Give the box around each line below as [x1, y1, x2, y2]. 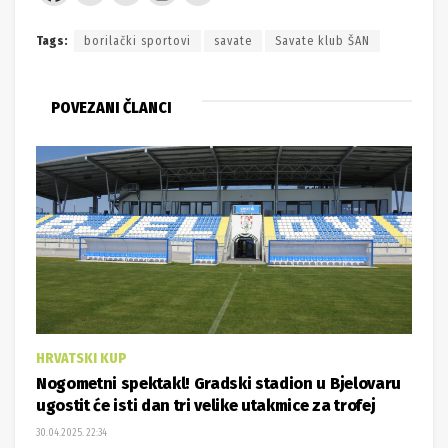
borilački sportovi [84, 33, 191, 48]
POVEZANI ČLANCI [51, 97, 172, 117]
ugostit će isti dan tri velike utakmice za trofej [36, 395, 376, 415]
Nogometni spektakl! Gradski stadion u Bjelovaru [36, 373, 401, 393]
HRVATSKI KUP [36, 349, 127, 367]
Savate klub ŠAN [275, 33, 370, 48]
